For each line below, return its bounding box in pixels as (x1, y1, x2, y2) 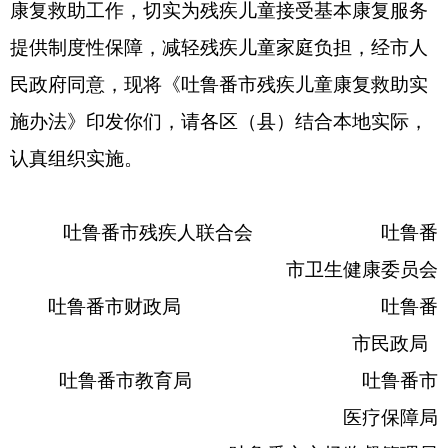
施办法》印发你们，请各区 (10, 111, 238, 132)
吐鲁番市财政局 (48, 296, 181, 317)
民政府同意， (10, 74, 124, 95)
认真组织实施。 (10, 148, 143, 169)
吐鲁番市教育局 (59, 370, 192, 391)
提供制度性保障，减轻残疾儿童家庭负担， (10, 37, 371, 58)
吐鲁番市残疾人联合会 (63, 222, 253, 243)
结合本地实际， (295, 111, 428, 132)
